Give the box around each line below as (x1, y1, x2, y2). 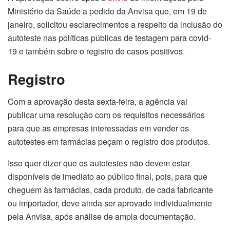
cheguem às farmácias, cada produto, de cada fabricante (8, 184, 213, 196)
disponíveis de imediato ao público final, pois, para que (8, 170, 207, 183)
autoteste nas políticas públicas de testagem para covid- (8, 32, 211, 44)
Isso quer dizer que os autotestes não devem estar (8, 157, 190, 169)
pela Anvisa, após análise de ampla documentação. (8, 210, 196, 223)
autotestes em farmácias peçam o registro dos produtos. (8, 136, 210, 148)
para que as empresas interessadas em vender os (8, 122, 189, 135)
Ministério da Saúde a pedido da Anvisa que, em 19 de (8, 5, 207, 17)
